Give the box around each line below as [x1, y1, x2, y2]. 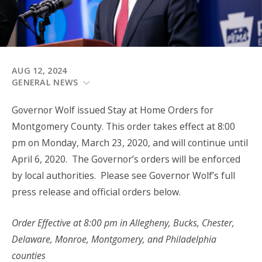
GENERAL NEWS [12, 77, 81, 88]
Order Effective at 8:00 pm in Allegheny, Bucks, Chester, [12, 216, 235, 230]
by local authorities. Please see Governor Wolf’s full [12, 168, 235, 182]
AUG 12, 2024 [12, 65, 67, 77]
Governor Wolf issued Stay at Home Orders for [12, 103, 213, 116]
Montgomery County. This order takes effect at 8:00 [12, 119, 235, 133]
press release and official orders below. [12, 185, 183, 198]
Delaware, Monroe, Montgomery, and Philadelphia [12, 233, 216, 246]
